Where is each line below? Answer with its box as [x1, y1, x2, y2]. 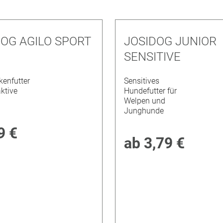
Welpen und [124, 96, 166, 106]
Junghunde [124, 106, 164, 116]
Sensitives [124, 76, 160, 86]
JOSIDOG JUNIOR [124, 34, 217, 48]
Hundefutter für [124, 86, 177, 96]
